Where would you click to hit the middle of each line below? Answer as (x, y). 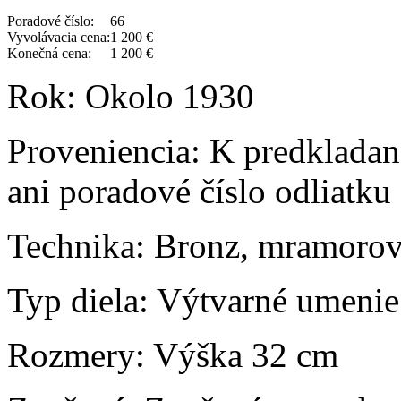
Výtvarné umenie (274, 301)
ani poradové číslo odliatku (199, 192)
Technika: (76, 246)
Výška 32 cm (242, 355)
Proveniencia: (104, 151)
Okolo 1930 (165, 97)
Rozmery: (76, 355)
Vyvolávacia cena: (59, 38)
